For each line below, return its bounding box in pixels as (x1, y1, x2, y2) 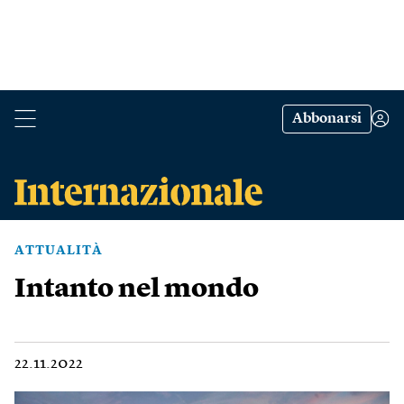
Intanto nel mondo (14, 276, 259, 303)
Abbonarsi (292, 112, 362, 126)
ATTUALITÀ (14, 244, 103, 257)
